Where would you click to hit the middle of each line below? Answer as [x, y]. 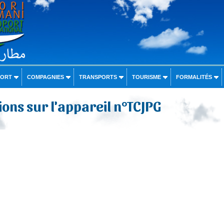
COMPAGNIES [45, 77]
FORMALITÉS [194, 77]
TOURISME [146, 77]
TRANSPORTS [98, 77]
